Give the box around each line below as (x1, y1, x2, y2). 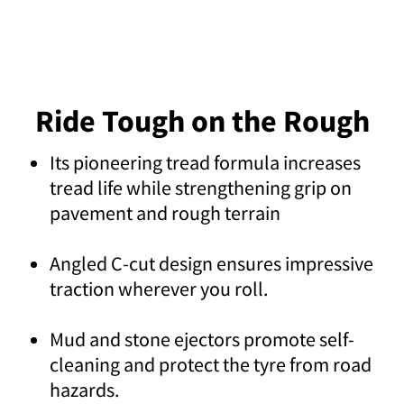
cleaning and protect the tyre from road (50, 351, 372, 377)
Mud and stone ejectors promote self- (50, 326, 354, 352)
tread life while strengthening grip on (50, 174, 352, 200)
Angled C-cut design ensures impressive (50, 250, 373, 276)
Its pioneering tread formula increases (50, 149, 361, 175)
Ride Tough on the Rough (34, 101, 370, 140)
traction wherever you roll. (50, 275, 268, 301)
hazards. (50, 376, 119, 402)
